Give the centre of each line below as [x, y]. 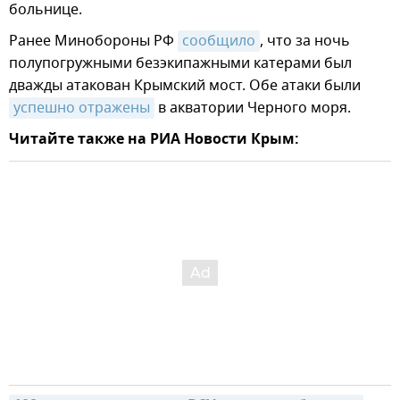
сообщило [219, 42]
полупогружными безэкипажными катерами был [180, 64]
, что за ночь [305, 42]
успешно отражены [82, 108]
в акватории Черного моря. [253, 108]
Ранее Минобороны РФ [93, 42]
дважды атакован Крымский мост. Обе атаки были [185, 86]
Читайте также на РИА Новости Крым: [154, 141]
